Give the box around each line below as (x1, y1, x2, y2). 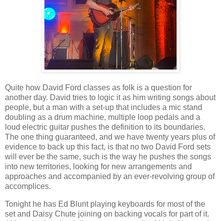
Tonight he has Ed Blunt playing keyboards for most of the (5, 199, 205, 208)
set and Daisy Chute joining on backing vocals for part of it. (5, 209, 209, 218)
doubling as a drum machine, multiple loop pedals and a (5, 113, 200, 122)
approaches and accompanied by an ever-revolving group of (5, 172, 215, 181)
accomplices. (5, 182, 51, 191)
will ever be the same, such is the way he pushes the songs (5, 152, 211, 161)
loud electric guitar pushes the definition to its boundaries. (5, 123, 205, 132)
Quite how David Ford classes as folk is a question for (5, 83, 192, 92)
